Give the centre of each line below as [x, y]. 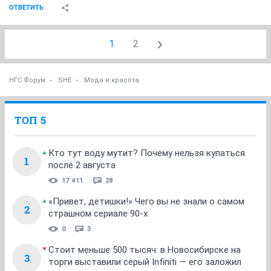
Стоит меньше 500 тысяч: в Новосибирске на [145, 250]
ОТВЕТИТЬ [26, 8]
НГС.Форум [27, 80]
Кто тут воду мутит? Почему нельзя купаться [147, 153]
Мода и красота [112, 80]
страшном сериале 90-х [98, 214]
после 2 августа [82, 165]
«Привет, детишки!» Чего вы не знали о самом [146, 201]
